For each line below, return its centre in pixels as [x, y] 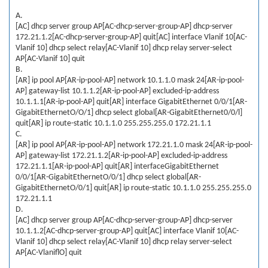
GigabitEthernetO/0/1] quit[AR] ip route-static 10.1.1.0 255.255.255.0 [133, 188]
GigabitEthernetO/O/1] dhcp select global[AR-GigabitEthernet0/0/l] [129, 113]
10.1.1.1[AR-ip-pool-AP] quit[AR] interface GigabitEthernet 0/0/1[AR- [131, 102]
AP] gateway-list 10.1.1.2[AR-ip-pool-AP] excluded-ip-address [117, 91]
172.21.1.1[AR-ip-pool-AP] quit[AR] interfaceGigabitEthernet [117, 167]
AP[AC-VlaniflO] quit [49, 253]
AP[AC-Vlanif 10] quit [50, 59]
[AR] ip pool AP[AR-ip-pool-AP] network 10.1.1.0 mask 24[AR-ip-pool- [130, 80]
